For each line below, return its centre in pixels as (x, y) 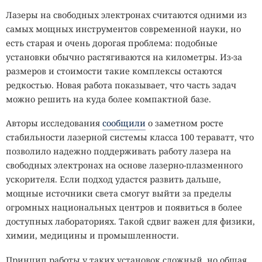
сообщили (124, 123)
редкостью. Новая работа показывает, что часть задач (121, 85)
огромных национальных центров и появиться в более (124, 208)
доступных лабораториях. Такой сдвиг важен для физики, (130, 222)
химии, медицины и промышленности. (92, 236)
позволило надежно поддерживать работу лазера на (118, 151)
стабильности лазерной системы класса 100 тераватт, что (130, 137)
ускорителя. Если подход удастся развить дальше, (113, 180)
